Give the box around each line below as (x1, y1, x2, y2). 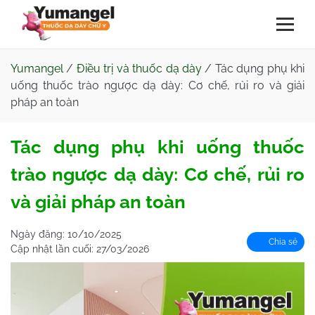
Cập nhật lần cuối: (11, 243, 96, 255)
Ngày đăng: (11, 229, 67, 240)
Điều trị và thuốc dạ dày (76, 62, 202, 75)
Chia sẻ (266, 236, 297, 247)
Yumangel (11, 62, 63, 75)
